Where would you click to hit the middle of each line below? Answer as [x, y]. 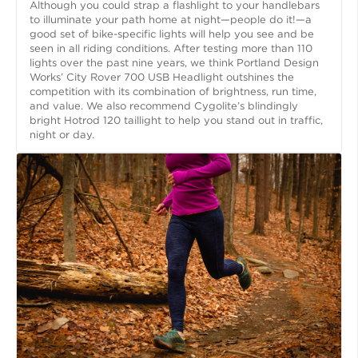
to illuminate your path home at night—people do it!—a [171, 20]
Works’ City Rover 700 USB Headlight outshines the [162, 78]
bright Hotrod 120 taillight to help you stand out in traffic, [176, 121]
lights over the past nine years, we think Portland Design [174, 63]
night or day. [62, 135]
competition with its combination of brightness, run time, [173, 92]
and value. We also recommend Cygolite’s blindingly [164, 106]
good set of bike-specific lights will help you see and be [172, 34]
